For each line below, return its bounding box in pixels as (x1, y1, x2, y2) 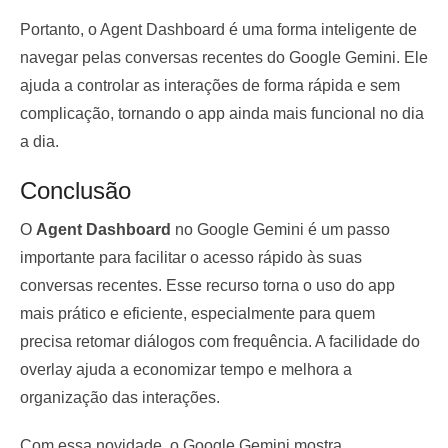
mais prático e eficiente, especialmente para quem (20, 304, 375, 322)
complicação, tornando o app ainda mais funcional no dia (20, 104, 424, 122)
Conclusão (20, 176, 131, 204)
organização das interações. (20, 388, 220, 406)
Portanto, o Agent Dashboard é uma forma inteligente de (20, 20, 417, 38)
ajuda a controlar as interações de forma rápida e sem (20, 76, 400, 94)
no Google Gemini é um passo (171, 220, 390, 238)
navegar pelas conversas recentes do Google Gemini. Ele (20, 48, 428, 66)
